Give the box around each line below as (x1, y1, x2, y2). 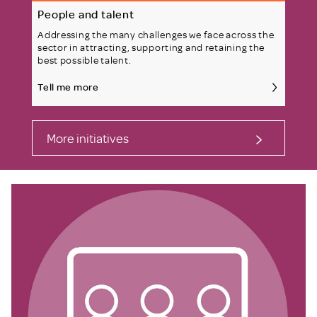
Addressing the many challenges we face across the (38, 27, 275, 41)
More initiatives (47, 129, 129, 146)
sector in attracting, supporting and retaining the (38, 40, 265, 54)
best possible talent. (38, 52, 132, 67)
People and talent (38, 6, 134, 21)
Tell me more (38, 79, 99, 93)
